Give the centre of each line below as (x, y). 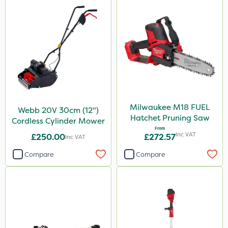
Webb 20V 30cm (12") (58, 110)
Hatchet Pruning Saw (170, 118)
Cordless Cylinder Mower (58, 121)
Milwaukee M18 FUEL (170, 107)
